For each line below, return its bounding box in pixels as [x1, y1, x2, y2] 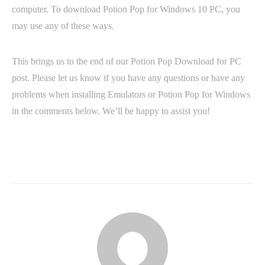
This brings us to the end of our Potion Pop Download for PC [12, 56, 241, 66]
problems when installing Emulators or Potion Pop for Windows [12, 89, 250, 99]
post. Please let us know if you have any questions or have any [12, 73, 245, 83]
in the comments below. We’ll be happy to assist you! [12, 106, 210, 116]
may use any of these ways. [12, 21, 114, 31]
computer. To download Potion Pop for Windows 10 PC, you [12, 4, 240, 14]
